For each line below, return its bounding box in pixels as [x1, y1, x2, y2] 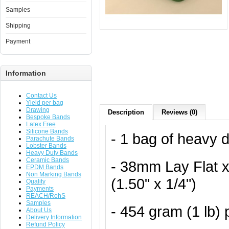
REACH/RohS [26, 192, 65, 199]
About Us [26, 207, 52, 214]
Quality [26, 178, 45, 185]
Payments [26, 185, 54, 192]
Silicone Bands [26, 128, 68, 135]
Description [108, 108, 144, 116]
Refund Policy [26, 221, 65, 228]
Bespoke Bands [26, 113, 70, 121]
